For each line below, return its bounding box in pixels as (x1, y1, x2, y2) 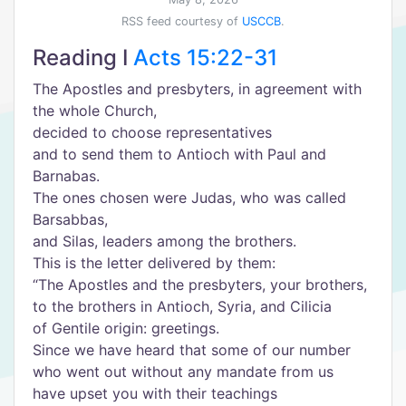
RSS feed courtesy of (121, 14, 242, 28)
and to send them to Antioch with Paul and (33, 145, 326, 163)
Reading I (33, 44, 133, 71)
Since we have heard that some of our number (33, 341, 351, 359)
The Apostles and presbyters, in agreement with (33, 80, 362, 98)
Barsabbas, (33, 210, 108, 228)
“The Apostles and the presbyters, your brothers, (33, 275, 367, 294)
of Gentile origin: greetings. (33, 319, 219, 337)
